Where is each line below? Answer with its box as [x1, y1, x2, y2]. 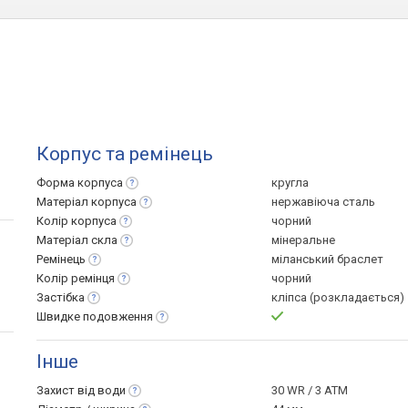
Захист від [36, 383, 97, 397]
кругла [271, 176, 309, 189]
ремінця [71, 271, 115, 285]
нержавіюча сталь [271, 195, 375, 209]
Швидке [36, 310, 83, 323]
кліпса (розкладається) [271, 291, 404, 304]
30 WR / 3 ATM [271, 383, 348, 397]
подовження [83, 310, 153, 323]
